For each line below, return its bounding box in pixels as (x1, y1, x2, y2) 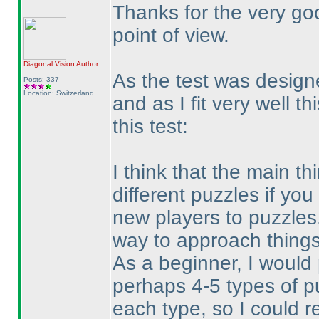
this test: (112, 115, 188, 137)
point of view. (112, 24, 229, 46)
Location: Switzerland (23, 89, 94, 97)
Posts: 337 (23, 75, 59, 83)
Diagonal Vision (23, 60, 75, 68)
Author (74, 60, 98, 68)
